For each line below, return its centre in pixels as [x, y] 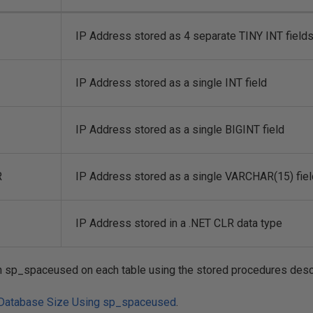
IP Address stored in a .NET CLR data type [179, 223]
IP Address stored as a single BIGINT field [180, 130]
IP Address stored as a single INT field [172, 83]
